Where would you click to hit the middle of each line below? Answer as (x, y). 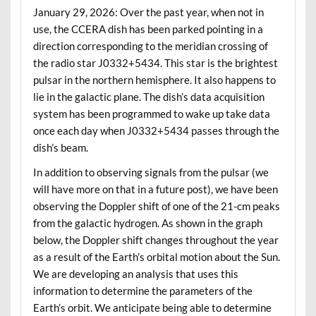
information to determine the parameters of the (142, 291)
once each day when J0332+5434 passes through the (156, 130)
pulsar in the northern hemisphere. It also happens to (154, 79)
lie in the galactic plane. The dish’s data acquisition (148, 96)
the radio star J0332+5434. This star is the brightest (155, 62)
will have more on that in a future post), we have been (155, 189)
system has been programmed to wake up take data (151, 113)
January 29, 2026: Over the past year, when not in (148, 12)
